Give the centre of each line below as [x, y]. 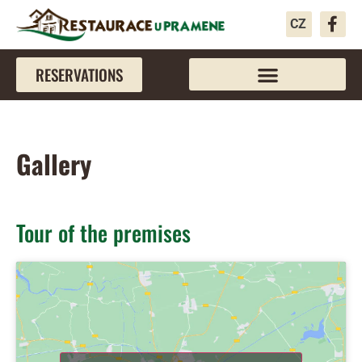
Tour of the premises [103, 232]
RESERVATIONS [79, 74]
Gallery [54, 163]
